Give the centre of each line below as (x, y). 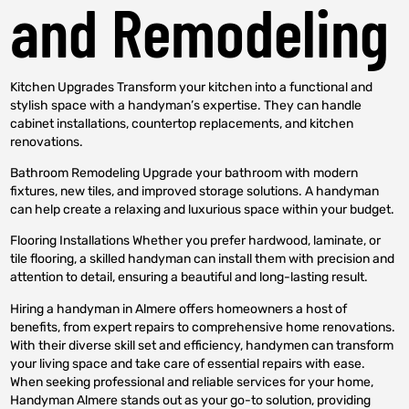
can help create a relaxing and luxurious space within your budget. (203, 210)
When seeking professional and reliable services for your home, (192, 382)
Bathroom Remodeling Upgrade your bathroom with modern (184, 173)
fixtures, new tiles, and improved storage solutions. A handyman (195, 192)
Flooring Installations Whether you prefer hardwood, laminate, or (196, 241)
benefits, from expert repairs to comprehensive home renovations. (203, 327)
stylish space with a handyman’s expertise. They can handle (186, 105)
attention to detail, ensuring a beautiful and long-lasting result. (189, 278)
